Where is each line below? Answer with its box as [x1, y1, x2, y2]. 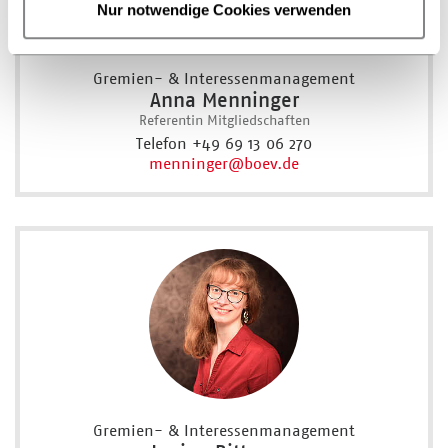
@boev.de [228, 154, 299, 174]
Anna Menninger [149, 87, 299, 112]
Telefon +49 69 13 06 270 [136, 134, 312, 154]
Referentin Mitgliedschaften [138, 111, 310, 128]
